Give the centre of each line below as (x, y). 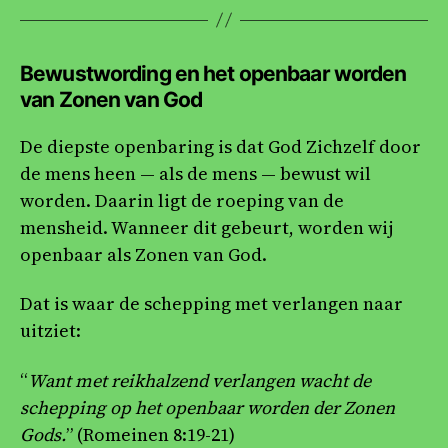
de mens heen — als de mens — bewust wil (195, 173)
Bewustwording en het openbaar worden (213, 73)
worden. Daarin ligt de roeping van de (182, 200)
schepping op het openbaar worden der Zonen (207, 407)
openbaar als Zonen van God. (143, 254)
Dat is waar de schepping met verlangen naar (211, 304)
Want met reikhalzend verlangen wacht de (199, 380)
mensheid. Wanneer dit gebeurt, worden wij (206, 227)
